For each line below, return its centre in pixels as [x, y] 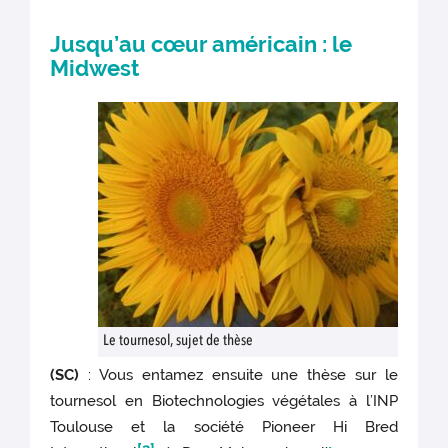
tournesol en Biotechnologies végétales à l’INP [224, 401]
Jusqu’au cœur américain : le [201, 44]
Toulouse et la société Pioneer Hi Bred [224, 427]
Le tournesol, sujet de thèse [177, 342]
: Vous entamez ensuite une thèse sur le [238, 375]
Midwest [95, 68]
